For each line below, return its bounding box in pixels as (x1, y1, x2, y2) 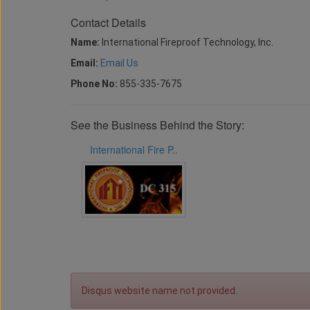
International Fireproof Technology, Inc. (100, 37, 273, 48)
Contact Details (71, 15, 146, 30)
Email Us (100, 57, 138, 69)
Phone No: (71, 78, 118, 89)
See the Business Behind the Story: (71, 117, 244, 133)
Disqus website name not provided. (82, 285, 237, 296)
